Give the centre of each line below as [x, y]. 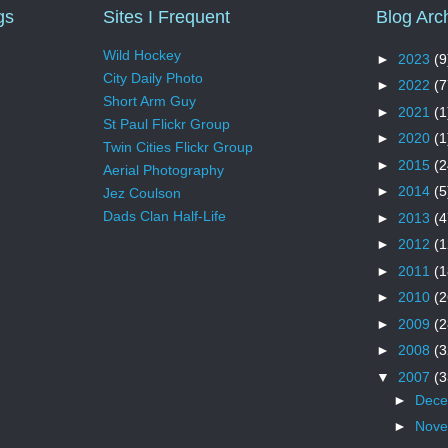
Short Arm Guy [149, 101]
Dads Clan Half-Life [164, 216]
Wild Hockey [142, 55]
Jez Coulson [142, 193]
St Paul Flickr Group [166, 124]
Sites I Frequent [166, 16]
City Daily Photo [153, 78]
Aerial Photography [163, 170]
